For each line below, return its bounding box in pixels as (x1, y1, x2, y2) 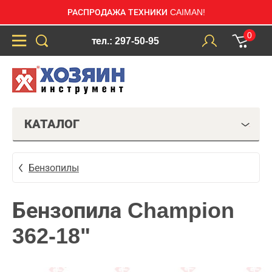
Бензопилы (29, 162, 79, 173)
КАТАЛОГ (24, 117, 80, 131)
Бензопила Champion (12, 198, 234, 223)
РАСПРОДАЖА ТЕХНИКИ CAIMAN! (67, 7, 205, 17)
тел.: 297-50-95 (91, 35, 159, 46)
